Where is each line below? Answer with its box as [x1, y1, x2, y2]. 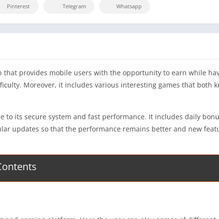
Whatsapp [116, 2, 142, 10]
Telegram [63, 2, 86, 10]
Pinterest [7, 2, 30, 10]
